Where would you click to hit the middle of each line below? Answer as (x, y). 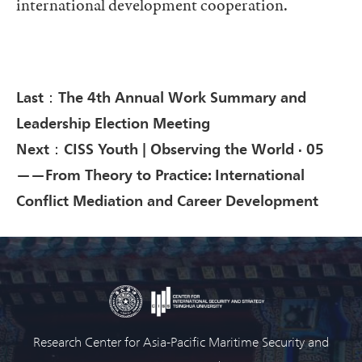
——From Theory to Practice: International (160, 174)
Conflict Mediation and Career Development (167, 200)
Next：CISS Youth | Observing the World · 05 (170, 148)
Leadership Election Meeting (113, 122)
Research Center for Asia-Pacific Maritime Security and (181, 341)
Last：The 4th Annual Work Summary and (161, 96)
